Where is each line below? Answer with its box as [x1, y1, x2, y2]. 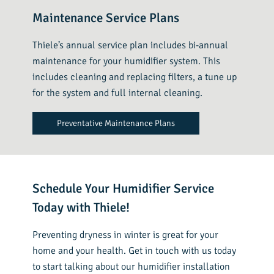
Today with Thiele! [32, 199, 130, 216]
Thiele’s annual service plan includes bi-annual [32, 39, 229, 52]
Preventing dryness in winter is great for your [32, 229, 219, 242]
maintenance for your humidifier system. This [32, 55, 221, 68]
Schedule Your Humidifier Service [32, 180, 215, 197]
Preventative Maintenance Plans [57, 118, 176, 129]
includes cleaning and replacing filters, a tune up [32, 71, 237, 84]
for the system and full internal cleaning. [32, 87, 203, 100]
